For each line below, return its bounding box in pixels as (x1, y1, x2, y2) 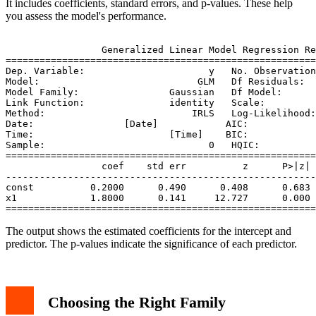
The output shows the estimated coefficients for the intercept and (6, 224, 291, 237)
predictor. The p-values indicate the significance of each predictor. (6, 237, 297, 250)
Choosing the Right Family (48, 293, 226, 311)
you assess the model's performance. (6, 9, 166, 22)
